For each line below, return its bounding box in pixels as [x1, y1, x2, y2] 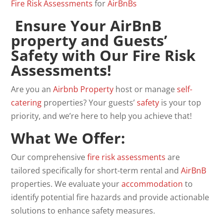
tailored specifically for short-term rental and [11, 165, 181, 176]
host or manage [113, 84, 177, 95]
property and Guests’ [11, 30, 168, 51]
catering [11, 97, 42, 108]
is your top [159, 97, 202, 108]
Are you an [11, 84, 54, 95]
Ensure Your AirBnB [11, 15, 162, 36]
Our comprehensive [11, 152, 88, 163]
